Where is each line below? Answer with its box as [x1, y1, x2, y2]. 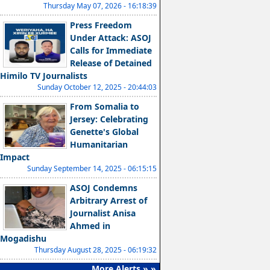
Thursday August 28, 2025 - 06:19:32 [34, 245, 157, 255]
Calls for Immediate [70, 45, 152, 56]
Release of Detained [70, 57, 152, 69]
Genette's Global [70, 126, 139, 137]
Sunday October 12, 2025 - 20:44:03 [37, 82, 157, 92]
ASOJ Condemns [70, 182, 137, 193]
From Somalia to [70, 101, 139, 112]
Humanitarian [70, 139, 128, 150]
